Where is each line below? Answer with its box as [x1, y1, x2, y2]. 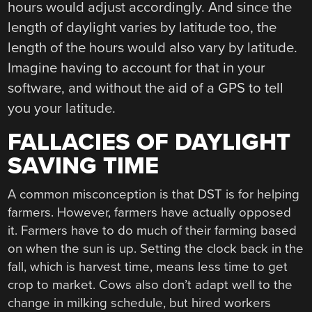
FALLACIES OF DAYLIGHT [8, 128, 291, 157]
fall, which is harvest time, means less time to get [8, 258, 288, 274]
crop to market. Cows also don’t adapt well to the [8, 276, 293, 292]
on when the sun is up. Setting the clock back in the [8, 240, 304, 256]
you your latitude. [8, 99, 116, 117]
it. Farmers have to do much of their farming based [8, 222, 297, 238]
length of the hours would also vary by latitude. [8, 38, 298, 56]
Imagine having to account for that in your [8, 58, 266, 77]
